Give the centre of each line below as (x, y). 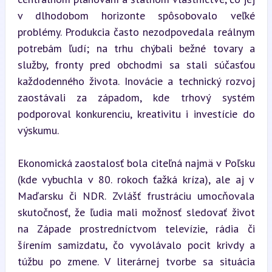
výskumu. (38, 130)
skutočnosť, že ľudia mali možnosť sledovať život (136, 212)
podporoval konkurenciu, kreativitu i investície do (136, 114)
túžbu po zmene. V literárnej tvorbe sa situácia (136, 261)
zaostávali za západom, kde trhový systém (136, 97)
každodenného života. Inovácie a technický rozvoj (136, 81)
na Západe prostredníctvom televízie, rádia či (136, 228)
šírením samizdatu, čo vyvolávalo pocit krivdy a (136, 245)
